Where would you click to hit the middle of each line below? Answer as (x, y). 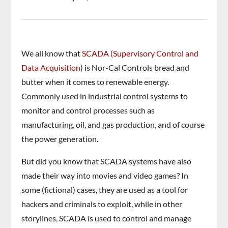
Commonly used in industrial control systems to (105, 96)
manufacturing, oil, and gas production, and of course (113, 125)
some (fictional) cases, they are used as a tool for (105, 190)
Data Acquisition (51, 68)
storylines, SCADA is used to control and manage (107, 218)
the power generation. (60, 139)
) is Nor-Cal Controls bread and (135, 68)
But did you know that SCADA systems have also (107, 161)
